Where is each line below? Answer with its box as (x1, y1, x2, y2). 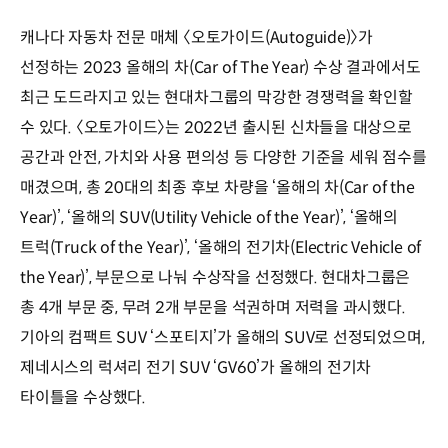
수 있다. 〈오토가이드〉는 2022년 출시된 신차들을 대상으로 (20, 116, 412, 138)
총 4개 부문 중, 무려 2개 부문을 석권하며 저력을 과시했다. (20, 296, 406, 318)
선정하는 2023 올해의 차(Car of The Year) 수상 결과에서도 (20, 56, 421, 78)
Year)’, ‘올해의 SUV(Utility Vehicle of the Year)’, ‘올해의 (20, 206, 399, 228)
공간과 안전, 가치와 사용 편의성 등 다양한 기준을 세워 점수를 (20, 146, 427, 168)
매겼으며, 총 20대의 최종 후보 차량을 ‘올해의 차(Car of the (20, 176, 415, 198)
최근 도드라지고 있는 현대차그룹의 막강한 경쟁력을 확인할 (20, 86, 413, 108)
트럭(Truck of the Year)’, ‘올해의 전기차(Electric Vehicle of (20, 236, 422, 258)
